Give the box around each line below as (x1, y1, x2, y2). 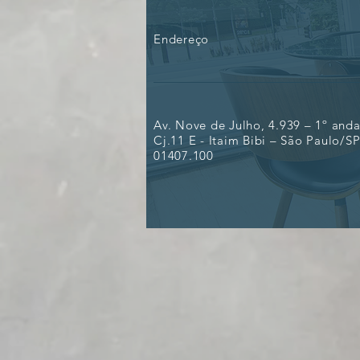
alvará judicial (166, 22, 255, 42)
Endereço (153, 31, 209, 47)
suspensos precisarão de (166, 4, 329, 23)
